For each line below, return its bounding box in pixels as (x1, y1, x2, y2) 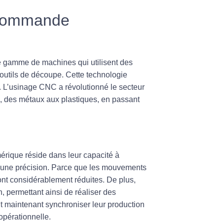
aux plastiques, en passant (44, 95, 140, 104)
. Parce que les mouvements (47, 163, 147, 172)
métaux (19, 95, 44, 104)
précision (15, 163, 47, 172)
